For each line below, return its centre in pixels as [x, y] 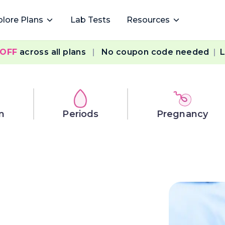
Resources [148, 20]
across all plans [53, 52]
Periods [81, 114]
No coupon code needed [155, 52]
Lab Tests [90, 20]
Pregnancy [182, 114]
